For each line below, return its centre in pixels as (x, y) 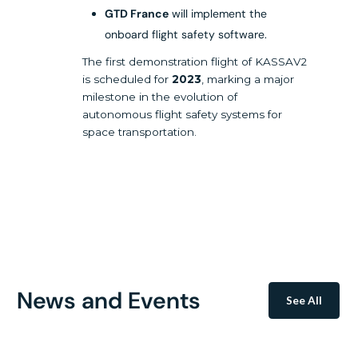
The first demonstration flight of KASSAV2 (195, 61)
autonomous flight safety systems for (183, 114)
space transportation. (140, 131)
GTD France (137, 14)
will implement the (218, 14)
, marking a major (248, 79)
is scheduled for (127, 79)
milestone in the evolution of (160, 96)
